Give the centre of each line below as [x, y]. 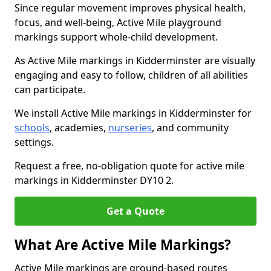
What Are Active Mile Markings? [123, 245]
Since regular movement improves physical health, [130, 8]
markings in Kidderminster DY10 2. [94, 180]
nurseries [130, 128]
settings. [34, 142]
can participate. [50, 90]
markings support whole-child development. [116, 37]
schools [32, 128]
